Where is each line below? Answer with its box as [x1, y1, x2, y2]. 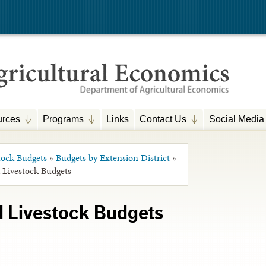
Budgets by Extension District [56, 151, 170, 165]
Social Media [209, 113, 264, 124]
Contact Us [140, 113, 186, 124]
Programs [43, 113, 84, 124]
